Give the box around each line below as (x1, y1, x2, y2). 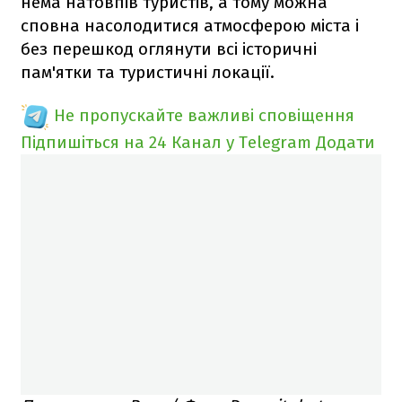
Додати (316, 131, 375, 153)
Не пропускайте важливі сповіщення (54, 104, 354, 126)
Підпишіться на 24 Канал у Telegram (21, 131, 311, 153)
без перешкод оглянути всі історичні (21, 38, 317, 59)
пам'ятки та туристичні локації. (21, 61, 275, 83)
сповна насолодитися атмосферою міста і (21, 14, 359, 36)
